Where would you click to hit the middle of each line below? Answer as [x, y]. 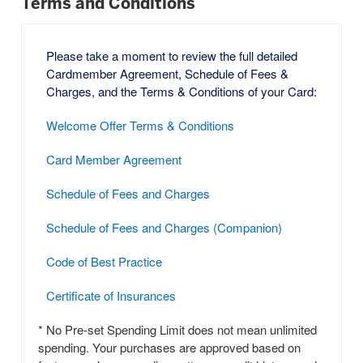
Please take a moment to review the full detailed [172, 58]
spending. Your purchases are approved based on [169, 349]
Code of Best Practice [104, 263]
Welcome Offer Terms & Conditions [140, 127]
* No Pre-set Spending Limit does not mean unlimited [177, 331]
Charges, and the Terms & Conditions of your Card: [181, 93]
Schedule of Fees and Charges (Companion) [164, 229]
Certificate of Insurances [111, 297]
